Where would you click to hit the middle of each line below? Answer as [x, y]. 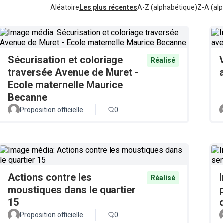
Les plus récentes [108, 7]
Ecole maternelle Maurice [65, 85]
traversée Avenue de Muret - [73, 72]
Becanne [28, 97]
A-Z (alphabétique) [167, 7]
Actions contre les [50, 177]
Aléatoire [65, 7]
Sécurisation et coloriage [65, 60]
